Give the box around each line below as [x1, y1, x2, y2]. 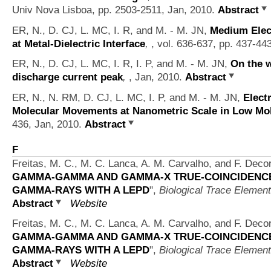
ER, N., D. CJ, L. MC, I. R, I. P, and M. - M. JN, [12, 57, 230, 70]
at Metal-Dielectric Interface [12, 37, 145, 50]
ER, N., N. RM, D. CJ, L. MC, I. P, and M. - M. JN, [12, 91, 243, 104]
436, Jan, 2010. [12, 118, 85, 131]
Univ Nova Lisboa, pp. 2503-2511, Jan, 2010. [12, 4, 218, 16]
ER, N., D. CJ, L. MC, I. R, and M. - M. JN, [12, 24, 210, 36]
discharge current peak [12, 71, 123, 83]
